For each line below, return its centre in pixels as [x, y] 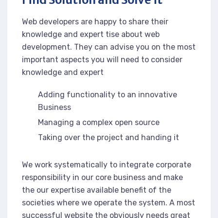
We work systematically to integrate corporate [107, 164]
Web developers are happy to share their [95, 21]
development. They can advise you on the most [109, 47]
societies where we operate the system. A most [109, 202]
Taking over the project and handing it [109, 137]
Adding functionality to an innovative [108, 94]
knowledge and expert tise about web [91, 34]
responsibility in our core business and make [102, 177]
